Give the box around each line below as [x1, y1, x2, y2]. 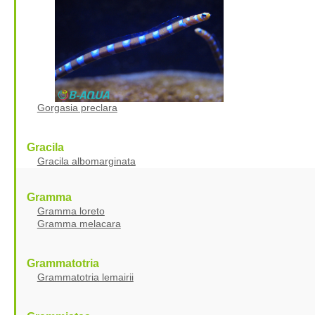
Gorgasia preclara [37, 101, 117, 113]
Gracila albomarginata [37, 155, 136, 167]
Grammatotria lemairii [37, 271, 134, 283]
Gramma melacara [37, 217, 121, 229]
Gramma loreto [37, 205, 105, 217]
